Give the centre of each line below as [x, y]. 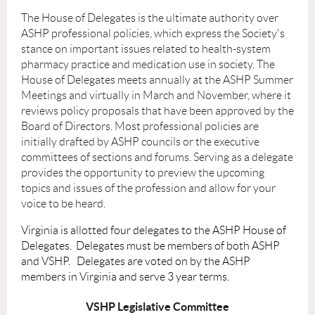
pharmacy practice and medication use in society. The [148, 65]
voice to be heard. [63, 204]
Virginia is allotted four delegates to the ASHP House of [154, 231]
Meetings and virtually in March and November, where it [156, 96]
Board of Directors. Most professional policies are [140, 127]
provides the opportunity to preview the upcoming [143, 173]
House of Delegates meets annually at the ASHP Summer [157, 80]
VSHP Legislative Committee [157, 307]
